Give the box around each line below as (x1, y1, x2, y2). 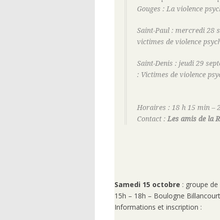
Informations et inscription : (114, 202, 202, 212)
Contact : (137, 115, 167, 123)
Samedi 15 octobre (114, 179, 180, 189)
